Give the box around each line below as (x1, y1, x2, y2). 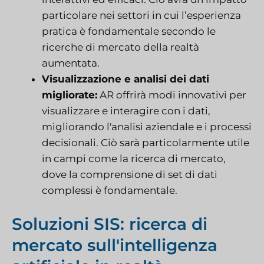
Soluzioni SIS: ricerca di (12, 214, 207, 235)
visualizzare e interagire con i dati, (42, 104, 210, 117)
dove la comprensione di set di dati (42, 168, 217, 180)
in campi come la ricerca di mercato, (42, 152, 226, 164)
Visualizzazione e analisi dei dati (42, 72, 209, 85)
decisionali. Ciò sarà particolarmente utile (42, 136, 249, 148)
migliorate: (42, 88, 97, 101)
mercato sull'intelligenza (12, 235, 217, 256)
